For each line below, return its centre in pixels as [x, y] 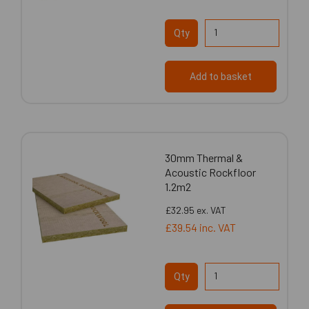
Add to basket [221, 76]
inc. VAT [218, 227]
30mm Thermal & [204, 157]
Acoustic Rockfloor [210, 172]
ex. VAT [211, 210]
